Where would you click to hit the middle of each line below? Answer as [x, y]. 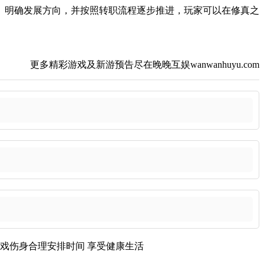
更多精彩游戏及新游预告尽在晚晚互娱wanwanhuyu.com [145, 64]
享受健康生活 [115, 246]
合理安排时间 [57, 246]
